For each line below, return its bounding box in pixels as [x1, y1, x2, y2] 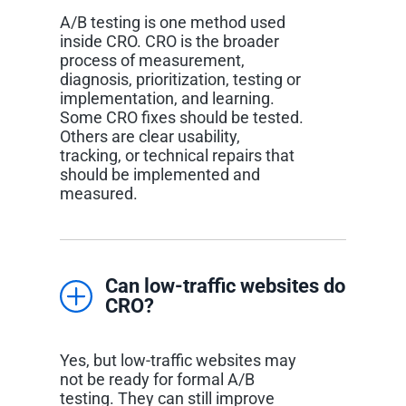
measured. [59, 183, 138, 203]
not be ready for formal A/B [59, 369, 255, 389]
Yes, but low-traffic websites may [59, 350, 296, 370]
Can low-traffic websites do [104, 274, 345, 297]
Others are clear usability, [59, 126, 240, 146]
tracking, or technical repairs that [59, 145, 295, 165]
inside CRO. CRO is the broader [59, 31, 279, 51]
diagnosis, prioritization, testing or [59, 69, 301, 89]
